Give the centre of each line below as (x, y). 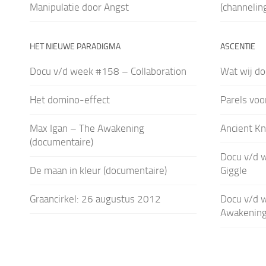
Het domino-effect (70, 99)
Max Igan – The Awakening (87, 128)
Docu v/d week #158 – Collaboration (108, 71)
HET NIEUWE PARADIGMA (75, 46)
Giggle (233, 170)
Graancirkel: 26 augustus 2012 (95, 199)
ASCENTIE (237, 46)
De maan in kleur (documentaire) (98, 170)
